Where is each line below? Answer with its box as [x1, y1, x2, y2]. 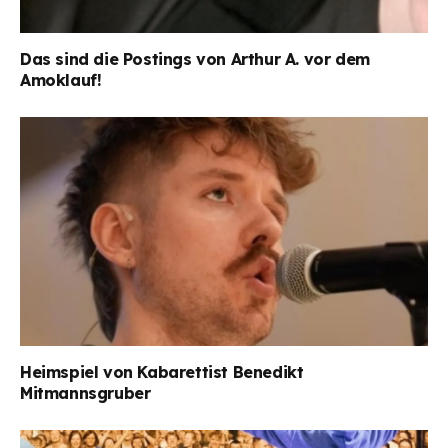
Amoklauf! [20, 69, 102, 90]
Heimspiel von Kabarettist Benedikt [20, 362, 304, 383]
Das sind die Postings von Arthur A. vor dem [20, 48, 370, 69]
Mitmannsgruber [20, 383, 151, 404]
